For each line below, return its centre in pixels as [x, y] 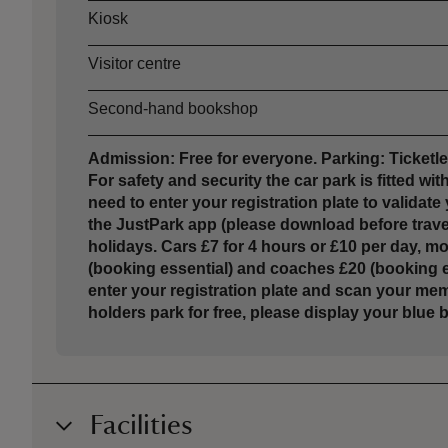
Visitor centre [135, 64]
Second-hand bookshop [173, 109]
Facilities [141, 425]
